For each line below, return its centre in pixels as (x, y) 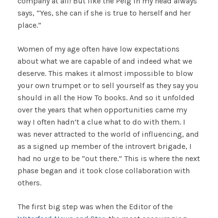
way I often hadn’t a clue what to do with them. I (101, 122)
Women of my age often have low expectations (98, 49)
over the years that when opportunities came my (102, 109)
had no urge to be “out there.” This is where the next (109, 158)
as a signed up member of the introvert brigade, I (104, 146)
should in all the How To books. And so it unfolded (106, 97)
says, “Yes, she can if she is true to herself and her (104, 13)
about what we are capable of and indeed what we (105, 61)
